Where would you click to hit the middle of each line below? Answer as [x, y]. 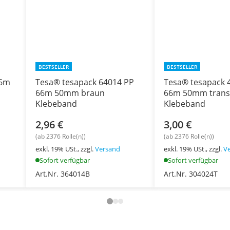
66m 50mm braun [70, 93]
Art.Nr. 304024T [190, 174]
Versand [108, 149]
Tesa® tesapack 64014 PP [85, 82]
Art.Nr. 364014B [63, 174]
